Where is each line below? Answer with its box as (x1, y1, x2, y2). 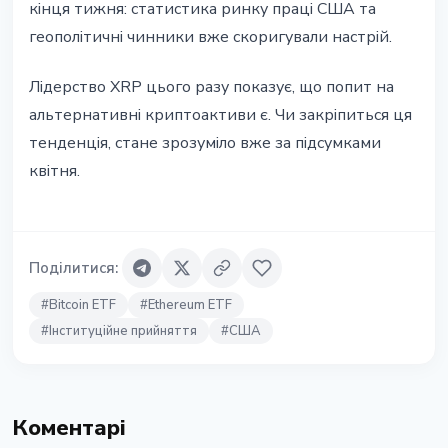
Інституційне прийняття (49, 322, 197, 341)
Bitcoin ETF (49, 296, 116, 315)
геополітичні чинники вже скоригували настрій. (29, 26, 392, 49)
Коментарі (12, 413, 126, 444)
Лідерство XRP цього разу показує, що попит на (29, 76, 394, 99)
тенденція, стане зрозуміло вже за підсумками (29, 132, 381, 155)
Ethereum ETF (148, 296, 232, 315)
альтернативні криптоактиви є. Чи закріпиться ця (29, 104, 412, 127)
